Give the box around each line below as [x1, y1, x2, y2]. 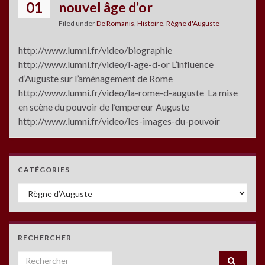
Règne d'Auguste [166, 18, 219, 28]
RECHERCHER [18, 232, 72, 242]
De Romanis [96, 18, 134, 28]
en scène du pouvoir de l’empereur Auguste [18, 101, 189, 112]
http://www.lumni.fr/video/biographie [18, 44, 172, 56]
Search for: [17, 251, 66, 263]
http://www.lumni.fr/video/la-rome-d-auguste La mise [18, 86, 238, 98]
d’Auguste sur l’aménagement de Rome [18, 72, 173, 84]
